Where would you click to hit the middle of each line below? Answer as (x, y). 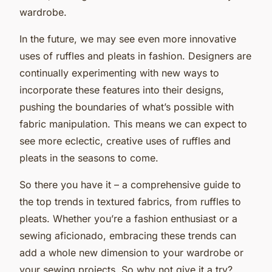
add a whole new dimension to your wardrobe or (131, 252)
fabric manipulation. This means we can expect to (133, 124)
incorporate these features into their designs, (122, 90)
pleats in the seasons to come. (89, 158)
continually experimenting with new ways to (119, 73)
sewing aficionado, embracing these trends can (128, 235)
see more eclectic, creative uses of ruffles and (125, 141)
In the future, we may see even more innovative (128, 39)
